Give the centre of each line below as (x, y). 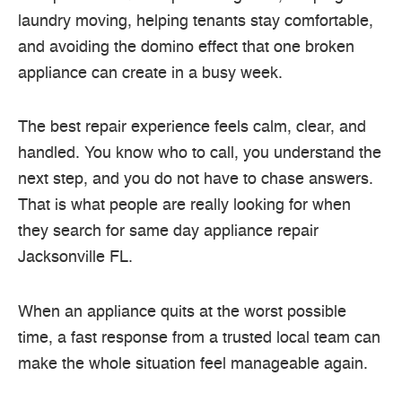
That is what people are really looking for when (184, 206)
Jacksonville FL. (75, 258)
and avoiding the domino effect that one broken (186, 47)
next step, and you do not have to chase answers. (196, 180)
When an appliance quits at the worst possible (182, 312)
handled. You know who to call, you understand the (200, 154)
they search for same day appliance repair (168, 232)
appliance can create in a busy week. (150, 73)
